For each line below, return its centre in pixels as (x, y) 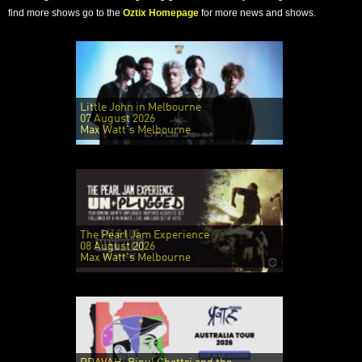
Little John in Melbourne (140, 107)
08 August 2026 (117, 246)
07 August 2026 (117, 118)
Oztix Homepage (161, 13)
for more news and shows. (257, 13)
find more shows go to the (65, 13)
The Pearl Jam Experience (144, 235)
